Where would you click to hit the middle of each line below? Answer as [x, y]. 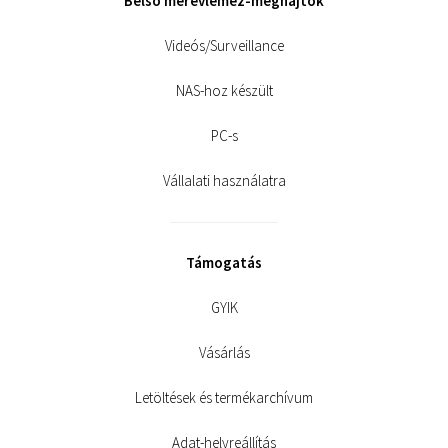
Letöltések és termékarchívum [224, 397]
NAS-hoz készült [224, 90]
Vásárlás [224, 352]
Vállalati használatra [224, 180]
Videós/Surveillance [224, 45]
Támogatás [224, 262]
